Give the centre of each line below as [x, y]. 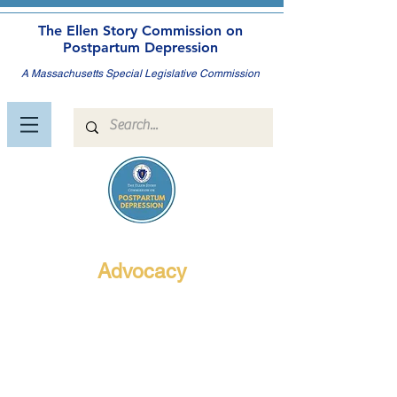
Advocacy [142, 271]
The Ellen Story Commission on [140, 31]
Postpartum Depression [140, 47]
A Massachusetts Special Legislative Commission [140, 74]
